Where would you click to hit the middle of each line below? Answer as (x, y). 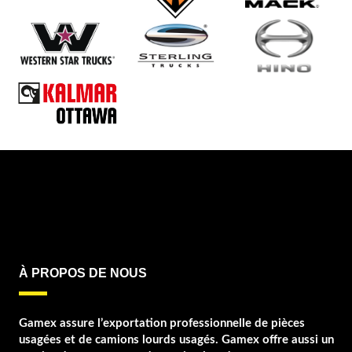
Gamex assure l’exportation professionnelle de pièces (161, 324)
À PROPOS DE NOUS (82, 273)
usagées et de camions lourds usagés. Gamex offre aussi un (176, 340)
